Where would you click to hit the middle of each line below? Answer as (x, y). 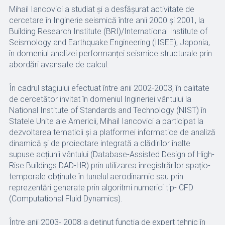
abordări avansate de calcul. (60, 65)
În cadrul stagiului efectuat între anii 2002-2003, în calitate (109, 88)
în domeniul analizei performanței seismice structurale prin (110, 53)
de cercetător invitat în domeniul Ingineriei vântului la (100, 99)
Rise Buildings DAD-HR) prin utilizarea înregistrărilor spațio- (109, 165)
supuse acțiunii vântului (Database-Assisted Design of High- (111, 154)
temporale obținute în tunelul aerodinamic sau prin (96, 177)
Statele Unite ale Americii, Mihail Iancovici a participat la (106, 121)
